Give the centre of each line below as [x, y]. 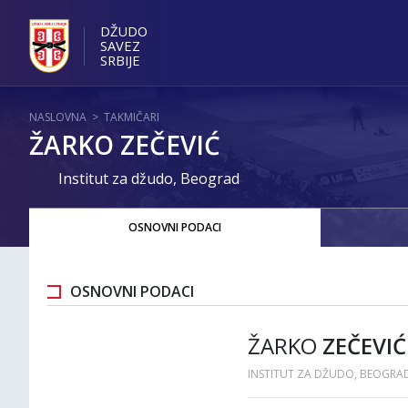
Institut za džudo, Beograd [149, 178]
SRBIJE [120, 60]
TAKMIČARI [132, 117]
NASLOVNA [58, 117]
